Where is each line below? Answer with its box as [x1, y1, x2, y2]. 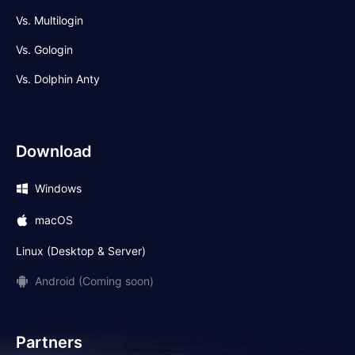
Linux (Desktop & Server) [16, 243, 146, 258]
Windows [35, 181, 82, 196]
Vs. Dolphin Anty [16, 71, 100, 86]
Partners [16, 332, 82, 352]
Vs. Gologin [16, 42, 73, 56]
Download [16, 141, 92, 161]
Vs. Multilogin [16, 13, 83, 27]
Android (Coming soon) [35, 274, 154, 288]
